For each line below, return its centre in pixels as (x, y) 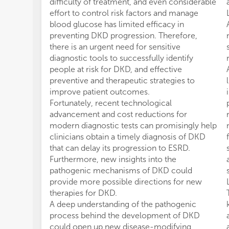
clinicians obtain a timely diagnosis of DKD (128, 137)
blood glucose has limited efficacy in (117, 24)
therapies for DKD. (83, 193)
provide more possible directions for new (126, 182)
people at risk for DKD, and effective (116, 69)
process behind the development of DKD (125, 215)
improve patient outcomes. (100, 92)
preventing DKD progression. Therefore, (123, 36)
